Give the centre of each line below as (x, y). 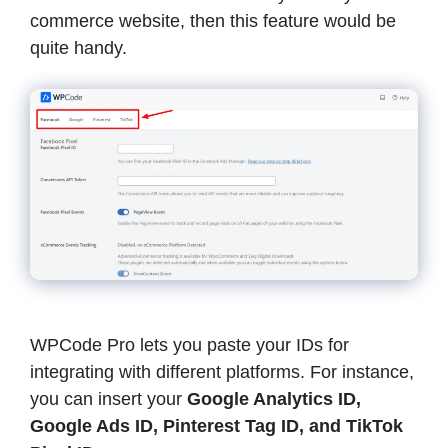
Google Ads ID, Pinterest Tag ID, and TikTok (216, 426)
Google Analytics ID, (274, 399)
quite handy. (78, 47)
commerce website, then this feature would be (213, 20)
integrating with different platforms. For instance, (222, 372)
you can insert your (108, 399)
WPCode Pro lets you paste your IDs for (189, 345)
